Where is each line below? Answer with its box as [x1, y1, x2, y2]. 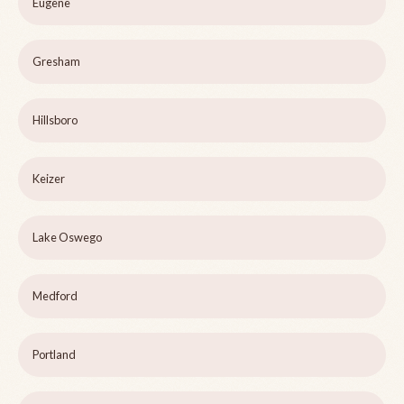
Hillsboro [32, 113, 78, 128]
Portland [32, 347, 76, 363]
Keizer [32, 171, 65, 187]
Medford [32, 289, 78, 304]
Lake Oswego [32, 230, 102, 245]
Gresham [32, 54, 80, 69]
